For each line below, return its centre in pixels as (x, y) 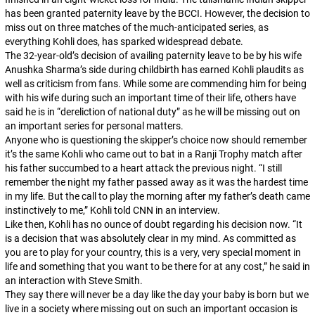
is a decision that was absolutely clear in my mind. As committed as (150, 238)
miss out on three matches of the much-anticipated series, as (136, 27)
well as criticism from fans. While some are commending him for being (155, 84)
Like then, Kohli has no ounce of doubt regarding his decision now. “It (153, 224)
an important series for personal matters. (94, 126)
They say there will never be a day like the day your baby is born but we (156, 295)
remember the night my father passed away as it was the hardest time (156, 182)
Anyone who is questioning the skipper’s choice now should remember (156, 140)
